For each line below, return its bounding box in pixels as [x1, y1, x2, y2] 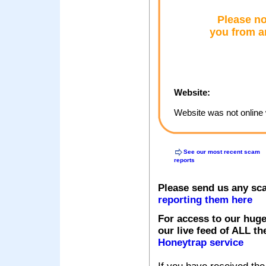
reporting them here [158, 194, 252, 206]
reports [174, 157, 195, 164]
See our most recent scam [183, 148, 260, 155]
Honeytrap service [158, 237, 243, 249]
